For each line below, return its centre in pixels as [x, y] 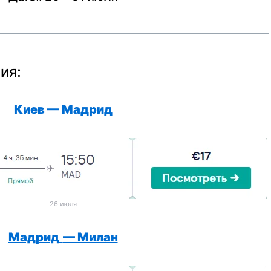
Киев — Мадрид [63, 109]
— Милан [90, 237]
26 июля [63, 204]
